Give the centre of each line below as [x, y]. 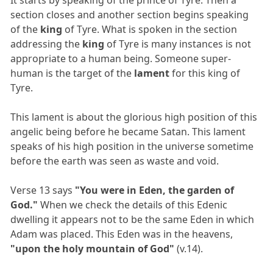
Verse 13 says [43, 190]
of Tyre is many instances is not [178, 44]
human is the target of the [73, 73]
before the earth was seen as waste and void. [115, 161]
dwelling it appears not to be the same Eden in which [133, 219]
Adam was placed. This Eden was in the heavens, [122, 234]
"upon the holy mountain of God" [94, 248]
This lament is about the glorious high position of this [134, 117]
